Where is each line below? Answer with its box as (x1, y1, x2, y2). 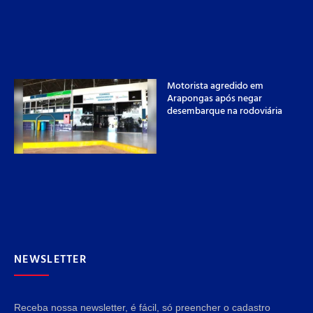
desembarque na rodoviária (167, 102, 282, 117)
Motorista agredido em (167, 77, 263, 92)
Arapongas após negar (167, 89, 262, 105)
